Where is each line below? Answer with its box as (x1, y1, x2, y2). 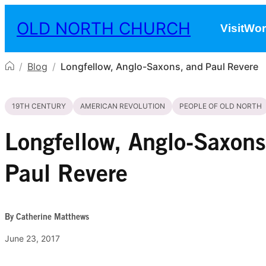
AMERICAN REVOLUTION (80, 102, 165, 110)
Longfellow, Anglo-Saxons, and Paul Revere (61, 61, 258, 72)
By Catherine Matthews (5, 214, 89, 221)
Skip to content (4, 5, 74, 17)
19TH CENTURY (12, 102, 66, 110)
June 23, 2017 (5, 233, 60, 243)
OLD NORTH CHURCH (17, 18, 191, 39)
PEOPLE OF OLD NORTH (179, 102, 262, 110)
